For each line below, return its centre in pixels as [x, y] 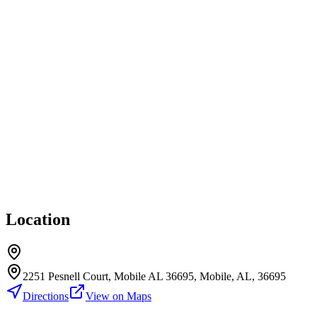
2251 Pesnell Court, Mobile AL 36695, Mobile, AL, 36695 [154, 277]
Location [38, 220]
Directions [46, 296]
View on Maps [119, 296]
